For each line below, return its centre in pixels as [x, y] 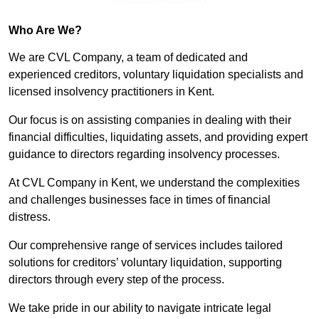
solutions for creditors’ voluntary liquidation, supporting [145, 263]
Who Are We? [45, 31]
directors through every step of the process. [118, 280]
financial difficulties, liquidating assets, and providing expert [158, 137]
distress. [30, 217]
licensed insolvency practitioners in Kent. [111, 92]
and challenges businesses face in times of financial [140, 200]
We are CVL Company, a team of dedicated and [128, 58]
